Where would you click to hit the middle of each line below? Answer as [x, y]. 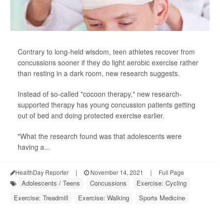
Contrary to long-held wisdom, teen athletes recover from [106, 52]
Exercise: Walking [104, 198]
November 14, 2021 [116, 172]
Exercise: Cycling [162, 183]
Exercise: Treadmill [41, 198]
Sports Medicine [162, 198]
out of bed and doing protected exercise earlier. [91, 115]
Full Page [171, 172]
